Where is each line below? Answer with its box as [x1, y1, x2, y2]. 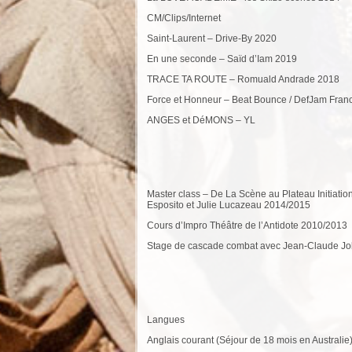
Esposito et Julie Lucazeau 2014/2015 [147, 199, 310, 211]
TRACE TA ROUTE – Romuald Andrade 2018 [147, 73, 339, 85]
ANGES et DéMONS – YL [147, 114, 255, 126]
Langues [147, 313, 185, 325]
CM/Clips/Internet [147, 12, 221, 24]
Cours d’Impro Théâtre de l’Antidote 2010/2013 [147, 219, 347, 231]
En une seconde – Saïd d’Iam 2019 [147, 53, 297, 64]
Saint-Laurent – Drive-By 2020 [147, 32, 277, 44]
